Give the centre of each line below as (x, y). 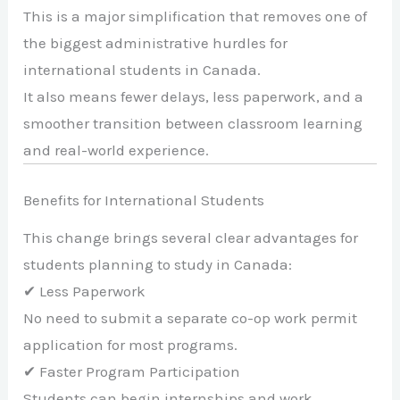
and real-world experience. (117, 150)
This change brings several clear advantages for (191, 238)
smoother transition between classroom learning (193, 123)
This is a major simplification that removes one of (196, 16)
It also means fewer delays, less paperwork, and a (194, 96)
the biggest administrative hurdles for (156, 42)
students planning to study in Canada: (158, 265)
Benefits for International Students (144, 200)
